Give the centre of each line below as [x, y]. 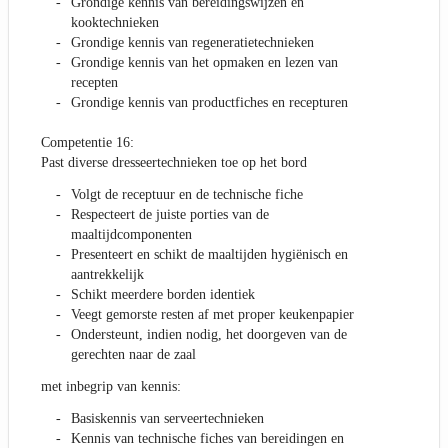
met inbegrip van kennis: [111, 387]
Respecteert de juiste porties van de [170, 215]
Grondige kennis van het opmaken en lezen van [204, 63]
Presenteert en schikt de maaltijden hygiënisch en [209, 255]
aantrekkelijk [107, 275]
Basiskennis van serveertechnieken [167, 419]
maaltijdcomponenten [131, 235]
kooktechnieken [115, 23]
